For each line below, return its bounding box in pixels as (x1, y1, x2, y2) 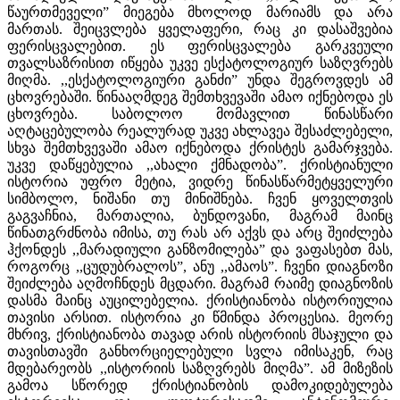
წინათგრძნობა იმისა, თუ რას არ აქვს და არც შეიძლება (7, 224, 393, 240)
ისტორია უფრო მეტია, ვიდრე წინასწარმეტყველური (7, 173, 393, 189)
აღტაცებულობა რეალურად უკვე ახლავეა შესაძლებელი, (7, 122, 393, 138)
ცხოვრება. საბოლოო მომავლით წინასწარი (7, 105, 393, 121)
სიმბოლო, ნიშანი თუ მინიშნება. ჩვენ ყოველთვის (7, 190, 393, 206)
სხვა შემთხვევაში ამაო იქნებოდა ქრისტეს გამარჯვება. (7, 139, 393, 155)
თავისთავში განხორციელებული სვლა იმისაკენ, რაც (7, 343, 393, 359)
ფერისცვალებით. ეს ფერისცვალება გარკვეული (7, 37, 393, 54)
